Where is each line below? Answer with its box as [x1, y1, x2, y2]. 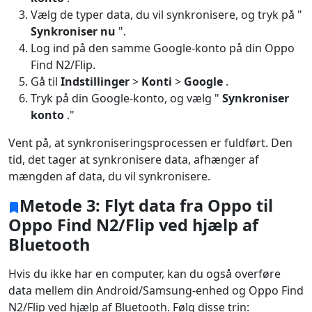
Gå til [31, 74, 61, 90]
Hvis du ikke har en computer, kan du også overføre [8, 266, 281, 282]
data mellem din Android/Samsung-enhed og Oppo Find [8, 283, 304, 299]
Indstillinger [61, 74, 130, 90]
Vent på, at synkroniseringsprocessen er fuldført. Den [8, 135, 292, 151]
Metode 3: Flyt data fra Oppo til [19, 194, 273, 217]
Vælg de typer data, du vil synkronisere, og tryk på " [31, 7, 302, 23]
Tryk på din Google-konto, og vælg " [31, 91, 222, 107]
